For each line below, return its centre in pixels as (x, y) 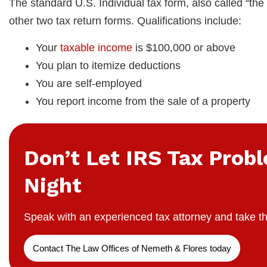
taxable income (96, 47)
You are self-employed (89, 83)
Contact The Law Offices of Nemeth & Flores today (132, 249)
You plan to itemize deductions (108, 65)
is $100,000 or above (184, 47)
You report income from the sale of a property (143, 101)
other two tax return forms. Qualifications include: (125, 21)
